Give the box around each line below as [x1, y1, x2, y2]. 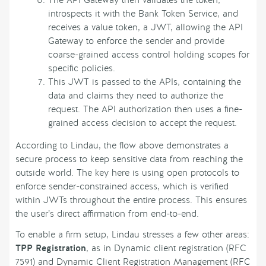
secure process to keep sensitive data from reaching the [15, 153, 243, 166]
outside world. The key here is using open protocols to [15, 167, 239, 179]
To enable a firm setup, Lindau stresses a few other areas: [15, 229, 249, 241]
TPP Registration [15, 242, 86, 255]
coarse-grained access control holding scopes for [48, 48, 250, 61]
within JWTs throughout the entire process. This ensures [15, 194, 247, 207]
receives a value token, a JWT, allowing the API [48, 21, 243, 33]
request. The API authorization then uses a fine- [48, 103, 243, 115]
